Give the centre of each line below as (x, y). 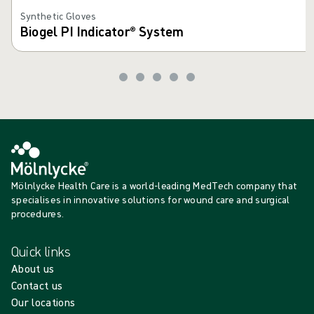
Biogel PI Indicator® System (102, 32)
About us (33, 269)
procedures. (38, 214)
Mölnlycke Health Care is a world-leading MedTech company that (155, 186)
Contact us (37, 286)
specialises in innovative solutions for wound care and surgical (151, 200)
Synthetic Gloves (59, 16)
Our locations (43, 302)
